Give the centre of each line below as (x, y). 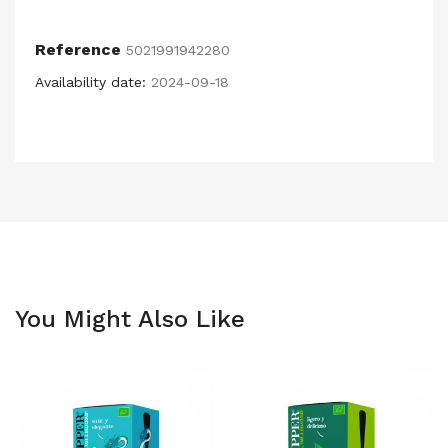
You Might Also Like (130, 319)
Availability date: (90, 82)
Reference (78, 49)
